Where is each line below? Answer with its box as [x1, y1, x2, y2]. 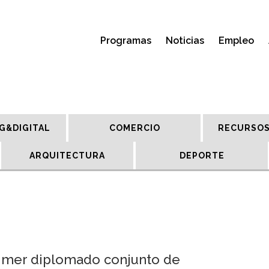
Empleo [219, 35, 254, 46]
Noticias [166, 35, 204, 46]
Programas [100, 35, 151, 46]
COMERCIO [109, 123, 160, 133]
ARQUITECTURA [29, 151, 105, 160]
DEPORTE [179, 151, 225, 160]
